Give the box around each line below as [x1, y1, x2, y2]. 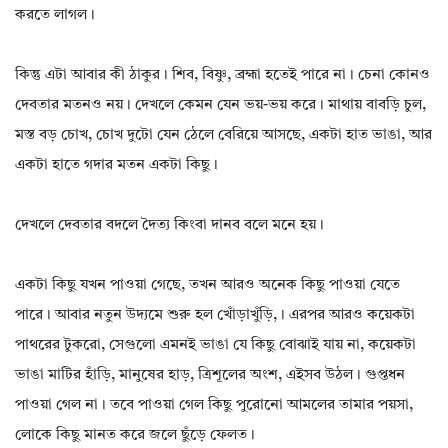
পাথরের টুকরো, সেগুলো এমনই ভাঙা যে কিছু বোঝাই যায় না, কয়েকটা [15, 338, 416, 354]
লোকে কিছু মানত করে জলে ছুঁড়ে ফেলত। [15, 428, 255, 444]
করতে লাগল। [15, 8, 95, 24]
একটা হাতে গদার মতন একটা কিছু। [15, 158, 218, 174]
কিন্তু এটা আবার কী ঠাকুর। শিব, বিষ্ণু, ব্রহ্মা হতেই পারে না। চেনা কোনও [15, 68, 430, 84]
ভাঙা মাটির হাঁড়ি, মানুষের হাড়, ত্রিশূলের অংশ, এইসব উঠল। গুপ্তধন [15, 368, 405, 384]
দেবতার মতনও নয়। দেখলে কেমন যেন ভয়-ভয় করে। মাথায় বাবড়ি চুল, [15, 98, 426, 114]
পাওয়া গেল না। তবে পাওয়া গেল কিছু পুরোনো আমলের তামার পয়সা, [15, 398, 413, 414]
